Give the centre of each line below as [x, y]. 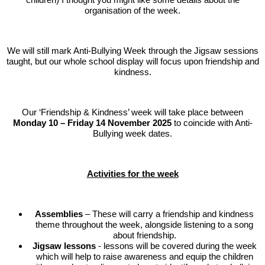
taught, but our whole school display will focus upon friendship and [132, 61]
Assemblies [59, 214]
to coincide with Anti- [212, 122]
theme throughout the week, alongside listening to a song [144, 224]
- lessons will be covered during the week [176, 245]
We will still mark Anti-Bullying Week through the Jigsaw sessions [132, 50]
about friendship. [144, 235]
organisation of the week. [132, 10]
